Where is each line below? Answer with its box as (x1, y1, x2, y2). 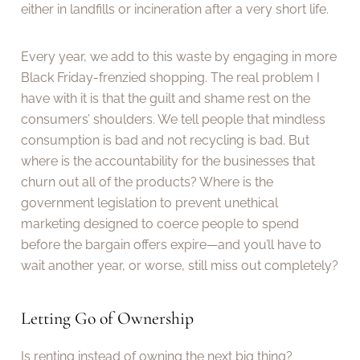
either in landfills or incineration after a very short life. (21, 2, 329, 18)
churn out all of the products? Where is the (21, 174, 274, 190)
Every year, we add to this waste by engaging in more (21, 48, 337, 64)
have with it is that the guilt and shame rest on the (21, 90, 311, 106)
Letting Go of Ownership (21, 308, 194, 329)
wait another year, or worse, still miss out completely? (21, 257, 339, 273)
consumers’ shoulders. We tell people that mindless (21, 111, 326, 127)
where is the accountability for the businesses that (21, 153, 316, 169)
